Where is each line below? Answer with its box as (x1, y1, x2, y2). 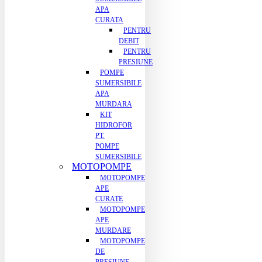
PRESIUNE (119, 58, 153, 66)
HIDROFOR (95, 121, 132, 129)
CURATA (95, 16, 123, 24)
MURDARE (95, 226, 131, 235)
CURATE (95, 195, 123, 203)
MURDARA (95, 100, 132, 108)
